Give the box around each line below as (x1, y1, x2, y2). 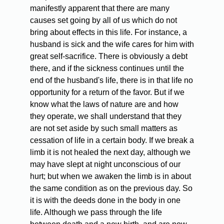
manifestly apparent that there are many (30, 4, 169, 13)
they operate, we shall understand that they (30, 112, 181, 121)
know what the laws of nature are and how (30, 100, 178, 109)
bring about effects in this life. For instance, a (30, 28, 187, 37)
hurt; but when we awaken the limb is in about (30, 172, 191, 181)
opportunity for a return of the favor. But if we (30, 88, 184, 97)
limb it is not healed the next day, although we (30, 148, 190, 157)
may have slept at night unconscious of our (30, 160, 180, 169)
